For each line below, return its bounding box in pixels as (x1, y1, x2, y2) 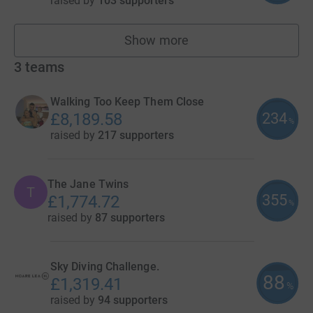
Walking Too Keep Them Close (50, 95, 205, 108)
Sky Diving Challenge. (50, 260, 159, 273)
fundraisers (156, 39, 220, 54)
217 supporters (98, 129, 174, 142)
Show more (124, 33, 189, 48)
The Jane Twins (48, 177, 129, 191)
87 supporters (95, 211, 165, 224)
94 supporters (98, 293, 168, 307)
